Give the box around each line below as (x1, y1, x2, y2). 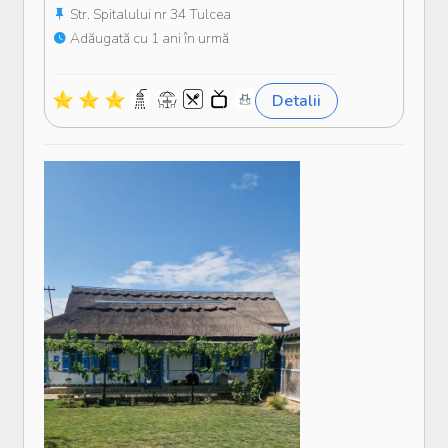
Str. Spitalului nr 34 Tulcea (67, 5, 231, 25)
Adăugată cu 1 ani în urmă (67, 29, 229, 49)
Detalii (272, 90, 321, 113)
